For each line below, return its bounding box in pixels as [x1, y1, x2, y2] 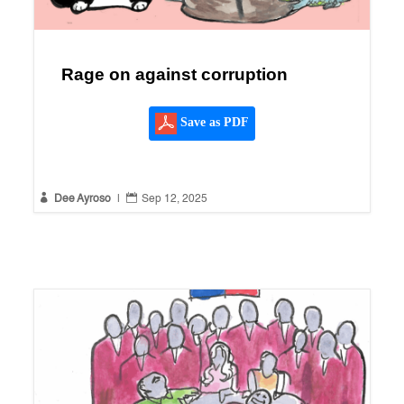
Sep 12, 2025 [141, 194, 207, 206]
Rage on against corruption [60, 65, 288, 85]
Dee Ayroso [53, 194, 111, 206]
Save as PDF [176, 115, 249, 130]
